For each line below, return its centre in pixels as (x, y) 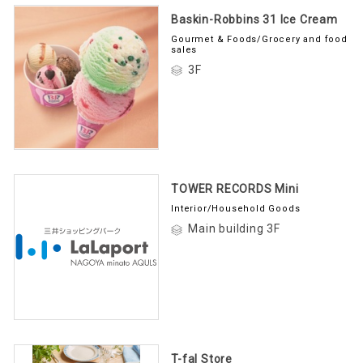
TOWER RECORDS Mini (235, 189)
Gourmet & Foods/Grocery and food (259, 40)
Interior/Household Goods (236, 209)
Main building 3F (234, 229)
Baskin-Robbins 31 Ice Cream (254, 20)
